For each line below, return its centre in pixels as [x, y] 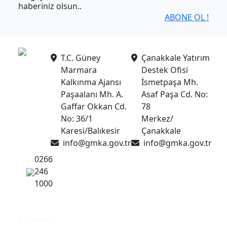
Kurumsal [37, 220]
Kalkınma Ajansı [91, 82]
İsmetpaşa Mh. [170, 82]
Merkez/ [157, 119]
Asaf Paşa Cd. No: [175, 94]
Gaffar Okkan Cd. [94, 107]
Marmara [79, 70]
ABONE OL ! [187, 17]
